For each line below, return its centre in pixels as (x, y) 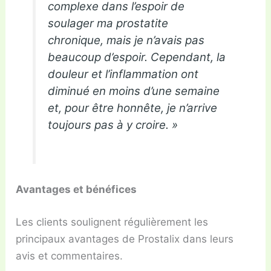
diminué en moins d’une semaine (134, 91)
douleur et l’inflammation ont (123, 74)
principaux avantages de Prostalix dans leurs (125, 239)
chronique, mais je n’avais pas (126, 41)
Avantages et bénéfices (77, 190)
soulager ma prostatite (108, 24)
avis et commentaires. (70, 256)
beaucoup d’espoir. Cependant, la (137, 57)
